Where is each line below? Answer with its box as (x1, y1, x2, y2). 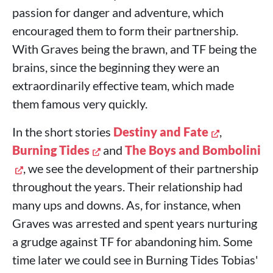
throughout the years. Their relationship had (12, 179, 243, 194)
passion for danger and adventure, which (12, 5, 224, 20)
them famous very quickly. (12, 96, 147, 112)
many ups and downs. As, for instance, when (12, 197, 241, 213)
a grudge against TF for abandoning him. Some (12, 234, 252, 249)
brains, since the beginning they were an (12, 60, 219, 75)
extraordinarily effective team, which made (12, 78, 234, 93)
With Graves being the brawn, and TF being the (12, 41, 257, 57)
